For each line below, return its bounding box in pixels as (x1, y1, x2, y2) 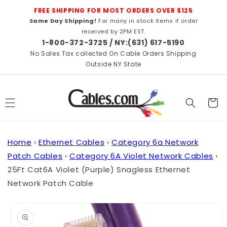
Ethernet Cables (39, 136, 105, 147)
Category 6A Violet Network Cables (69, 150, 213, 161)
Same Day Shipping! (29, 17, 97, 25)
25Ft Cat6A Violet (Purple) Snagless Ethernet (8, 164, 191, 175)
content (13, 10, 48, 21)
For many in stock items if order (96, 17, 198, 25)
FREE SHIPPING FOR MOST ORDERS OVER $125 (34, 6, 193, 15)
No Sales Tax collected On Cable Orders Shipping (30, 49, 197, 58)
